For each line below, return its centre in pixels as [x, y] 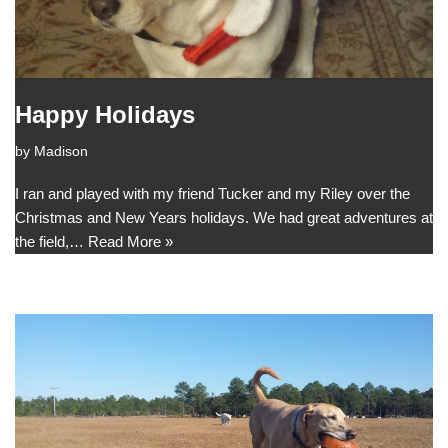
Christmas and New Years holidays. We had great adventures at [224, 217]
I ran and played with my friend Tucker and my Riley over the [212, 193]
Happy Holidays [105, 114]
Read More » [130, 241]
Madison [61, 151]
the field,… [51, 241]
